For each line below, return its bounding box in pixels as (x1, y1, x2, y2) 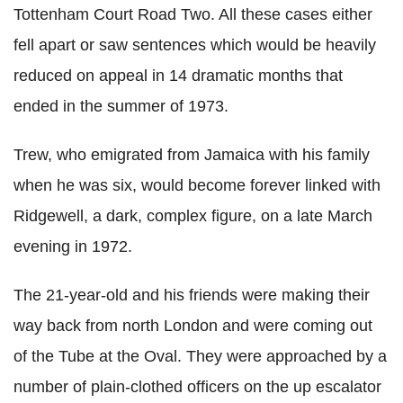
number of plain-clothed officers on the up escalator (13, 378, 381, 396)
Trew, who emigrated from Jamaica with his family (13, 146, 370, 164)
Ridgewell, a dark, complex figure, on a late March (13, 207, 372, 225)
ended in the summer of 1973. (13, 97, 228, 115)
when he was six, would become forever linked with (13, 176, 381, 194)
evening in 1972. (13, 237, 132, 255)
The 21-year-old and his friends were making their (13, 286, 370, 304)
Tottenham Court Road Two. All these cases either (13, 5, 372, 23)
